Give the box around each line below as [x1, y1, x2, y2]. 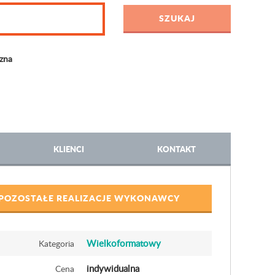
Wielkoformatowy [86, 237, 161, 249]
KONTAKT [157, 143, 196, 155]
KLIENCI [53, 143, 84, 155]
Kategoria [38, 238, 74, 249]
